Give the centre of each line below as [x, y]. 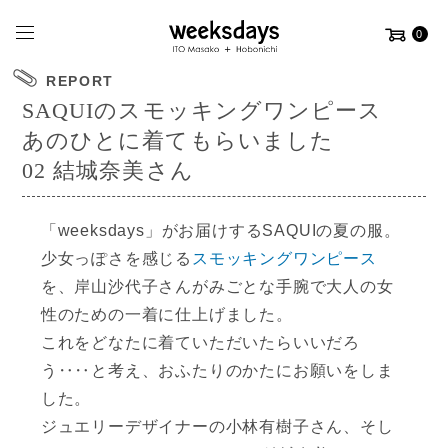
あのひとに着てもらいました [178, 140]
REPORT [79, 80]
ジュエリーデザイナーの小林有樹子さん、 [200, 426]
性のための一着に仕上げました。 [166, 314]
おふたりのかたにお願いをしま [276, 370]
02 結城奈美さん [107, 170]
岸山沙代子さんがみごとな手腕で [200, 286]
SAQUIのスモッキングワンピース [202, 110]
